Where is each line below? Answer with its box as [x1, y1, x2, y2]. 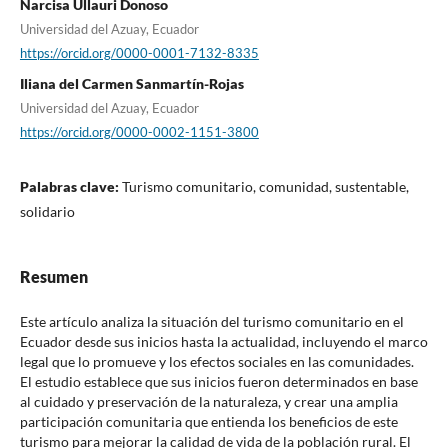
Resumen [19, 267, 88, 287]
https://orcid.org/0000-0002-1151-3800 [19, 124, 259, 141]
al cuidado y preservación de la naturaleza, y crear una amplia [19, 393, 398, 411]
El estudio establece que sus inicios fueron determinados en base [19, 373, 418, 391]
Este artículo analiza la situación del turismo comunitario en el [19, 313, 404, 331]
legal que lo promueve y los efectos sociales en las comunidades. [19, 353, 414, 371]
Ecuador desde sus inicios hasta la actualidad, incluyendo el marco [19, 333, 428, 351]
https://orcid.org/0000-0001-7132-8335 [19, 44, 259, 61]
